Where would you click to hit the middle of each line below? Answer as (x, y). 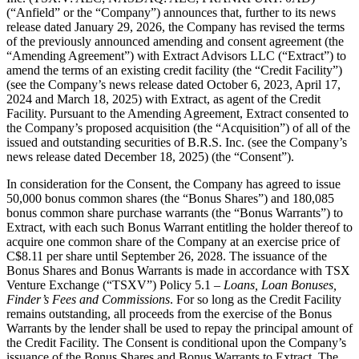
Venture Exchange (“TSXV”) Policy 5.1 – (115, 284)
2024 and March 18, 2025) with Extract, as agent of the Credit (163, 99)
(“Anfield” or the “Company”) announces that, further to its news (171, 12)
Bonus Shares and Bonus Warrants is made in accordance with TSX (178, 270)
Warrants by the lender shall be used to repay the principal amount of (179, 328)
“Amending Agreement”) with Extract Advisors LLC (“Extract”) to (176, 55)
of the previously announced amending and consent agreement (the (175, 41)
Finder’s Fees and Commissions (88, 299)
